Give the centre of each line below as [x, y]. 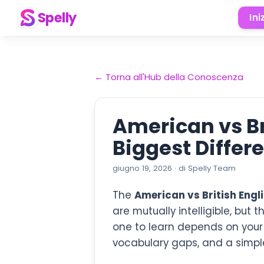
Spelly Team [212, 168]
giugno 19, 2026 [142, 168]
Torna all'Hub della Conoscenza [174, 77]
